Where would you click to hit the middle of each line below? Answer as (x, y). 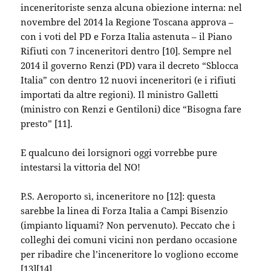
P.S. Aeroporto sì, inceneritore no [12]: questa (118, 196)
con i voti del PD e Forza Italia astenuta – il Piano (127, 36)
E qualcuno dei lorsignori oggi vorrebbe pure (119, 152)
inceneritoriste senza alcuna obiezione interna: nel (132, 7)
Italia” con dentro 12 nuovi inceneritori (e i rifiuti (129, 80)
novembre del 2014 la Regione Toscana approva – (127, 22)
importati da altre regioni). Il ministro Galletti (120, 94)
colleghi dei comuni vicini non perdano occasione (129, 240)
